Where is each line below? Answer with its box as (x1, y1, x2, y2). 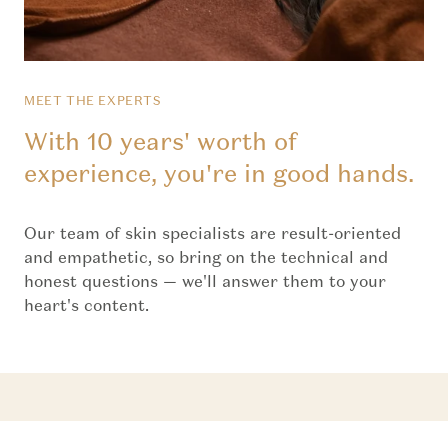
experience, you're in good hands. (24, 157, 414, 188)
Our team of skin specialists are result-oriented (24, 222, 401, 243)
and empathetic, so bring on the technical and (24, 246, 388, 267)
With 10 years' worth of (24, 125, 297, 156)
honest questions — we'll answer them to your (24, 270, 386, 291)
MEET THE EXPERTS (24, 92, 162, 108)
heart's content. (24, 294, 149, 315)
